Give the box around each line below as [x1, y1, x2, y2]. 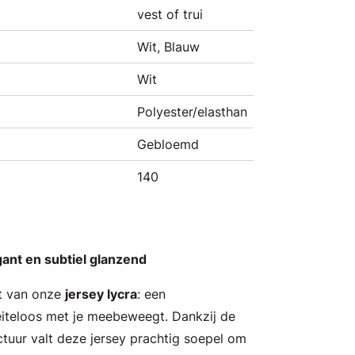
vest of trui [137, 6, 203, 22]
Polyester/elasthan [137, 104, 247, 120]
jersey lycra [65, 286, 137, 302]
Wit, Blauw [137, 39, 200, 55]
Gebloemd [137, 136, 199, 152]
